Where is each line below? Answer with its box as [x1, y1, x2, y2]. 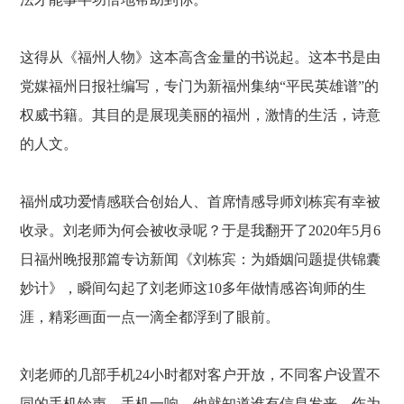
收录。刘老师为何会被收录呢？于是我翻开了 [20, 223, 309, 238]
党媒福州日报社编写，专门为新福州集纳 [20, 78, 280, 94]
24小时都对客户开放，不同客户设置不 [135, 367, 381, 382]
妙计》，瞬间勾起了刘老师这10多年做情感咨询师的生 [20, 280, 367, 296]
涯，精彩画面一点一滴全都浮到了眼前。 [20, 309, 280, 325]
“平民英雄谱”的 [280, 78, 380, 94]
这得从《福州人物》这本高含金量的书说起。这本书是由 [20, 50, 381, 65]
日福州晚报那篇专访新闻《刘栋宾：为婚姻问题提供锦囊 [20, 252, 381, 267]
